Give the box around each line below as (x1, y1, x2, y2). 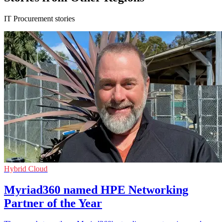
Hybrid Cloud (4, 164, 48, 173)
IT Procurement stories (4, 14, 75, 23)
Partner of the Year (4, 196, 102, 210)
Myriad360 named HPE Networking (4, 183, 188, 196)
